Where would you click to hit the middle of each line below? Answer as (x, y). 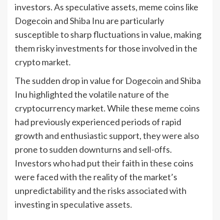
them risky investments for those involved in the (106, 48)
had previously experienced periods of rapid (98, 122)
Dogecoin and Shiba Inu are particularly (89, 20)
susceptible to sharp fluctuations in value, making (108, 34)
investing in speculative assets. (73, 204)
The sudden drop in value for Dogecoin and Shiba (108, 80)
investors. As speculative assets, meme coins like (107, 7)
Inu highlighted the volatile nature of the (92, 94)
